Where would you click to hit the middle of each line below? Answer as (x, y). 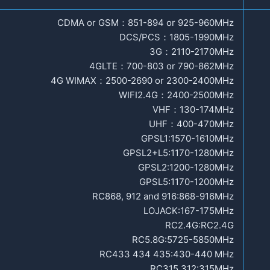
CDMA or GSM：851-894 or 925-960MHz (146, 22)
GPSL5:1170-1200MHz (187, 181)
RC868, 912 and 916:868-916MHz (163, 196)
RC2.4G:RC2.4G (199, 225)
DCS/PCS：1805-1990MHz (177, 37)
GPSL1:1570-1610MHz (187, 138)
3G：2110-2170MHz (192, 51)
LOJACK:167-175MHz (189, 210)
